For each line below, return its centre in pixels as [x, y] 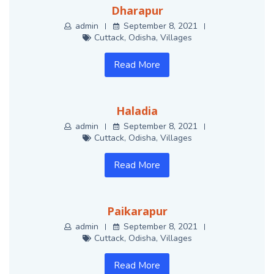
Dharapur [137, 11]
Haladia [137, 111]
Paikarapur [137, 211]
